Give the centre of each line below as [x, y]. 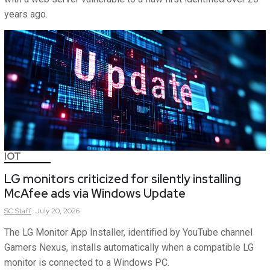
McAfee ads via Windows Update [95, 193]
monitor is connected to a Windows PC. [87, 262]
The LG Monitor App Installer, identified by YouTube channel [128, 232]
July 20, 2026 [58, 211]
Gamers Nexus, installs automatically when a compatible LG [129, 247]
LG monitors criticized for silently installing [123, 179]
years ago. [26, 14]
